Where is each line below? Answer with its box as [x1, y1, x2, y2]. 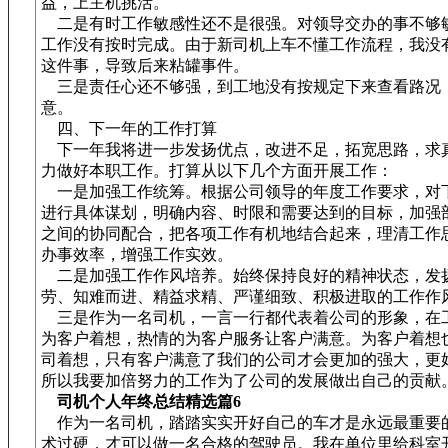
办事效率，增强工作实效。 [41, 246, 233, 263]
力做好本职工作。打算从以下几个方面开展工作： [41, 162, 393, 179]
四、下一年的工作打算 [41, 120, 217, 137]
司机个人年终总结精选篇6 [57, 393, 241, 410]
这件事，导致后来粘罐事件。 [41, 57, 249, 74]
